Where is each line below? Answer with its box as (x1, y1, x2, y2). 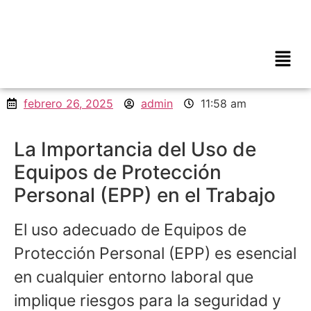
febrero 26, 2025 (24, 96, 113, 111)
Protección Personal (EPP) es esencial (14, 244, 296, 264)
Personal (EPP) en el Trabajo (14, 183, 276, 208)
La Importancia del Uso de (14, 137, 256, 162)
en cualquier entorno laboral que (14, 267, 253, 287)
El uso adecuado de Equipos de (14, 220, 246, 240)
